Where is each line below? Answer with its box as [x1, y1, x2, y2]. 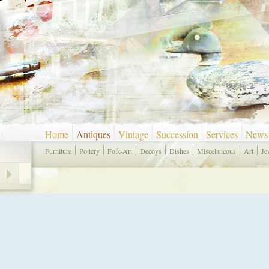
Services [206, 128, 238, 141]
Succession [156, 128, 198, 141]
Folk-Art [107, 146, 132, 156]
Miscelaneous [197, 146, 236, 156]
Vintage [118, 128, 148, 141]
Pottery [79, 146, 100, 156]
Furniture [45, 146, 71, 156]
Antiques [76, 128, 110, 141]
